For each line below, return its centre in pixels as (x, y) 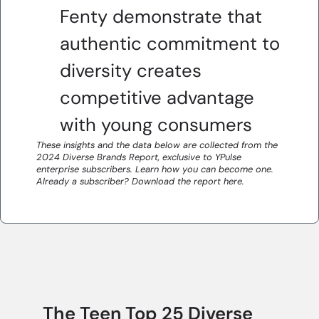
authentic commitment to (170, 44)
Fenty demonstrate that (161, 17)
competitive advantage (157, 98)
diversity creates (131, 71)
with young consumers (156, 125)
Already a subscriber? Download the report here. (140, 181)
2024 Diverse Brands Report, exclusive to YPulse (139, 157)
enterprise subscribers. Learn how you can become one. (155, 169)
